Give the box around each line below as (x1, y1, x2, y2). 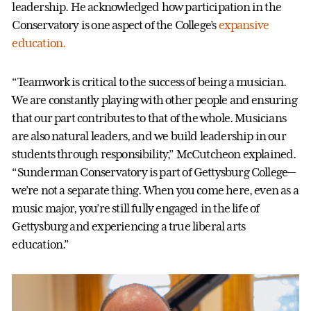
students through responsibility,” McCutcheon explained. (12, 147, 296, 162)
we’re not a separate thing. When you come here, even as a (12, 183, 299, 198)
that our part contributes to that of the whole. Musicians (12, 111, 286, 126)
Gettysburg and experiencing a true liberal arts (12, 219, 246, 234)
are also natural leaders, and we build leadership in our (12, 129, 286, 144)
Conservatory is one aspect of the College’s (12, 18, 219, 33)
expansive (218, 18, 269, 33)
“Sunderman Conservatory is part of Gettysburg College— (12, 165, 296, 180)
